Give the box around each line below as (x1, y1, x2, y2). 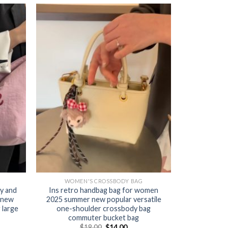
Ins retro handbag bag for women (49, 185, 158, 194)
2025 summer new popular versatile (46, 194, 161, 204)
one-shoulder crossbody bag (56, 204, 151, 213)
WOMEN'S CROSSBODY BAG (64, 178, 143, 185)
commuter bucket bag (68, 213, 139, 222)
